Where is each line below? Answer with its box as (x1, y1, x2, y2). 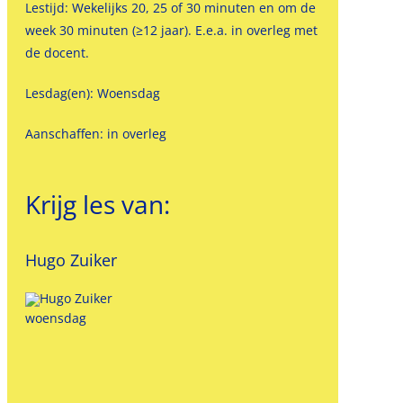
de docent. (24, 44, 89, 61)
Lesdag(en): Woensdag (24, 85, 160, 102)
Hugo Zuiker (24, 249, 117, 271)
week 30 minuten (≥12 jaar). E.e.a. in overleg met (24, 22, 318, 39)
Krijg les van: (24, 187, 170, 221)
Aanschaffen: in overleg (24, 125, 166, 142)
